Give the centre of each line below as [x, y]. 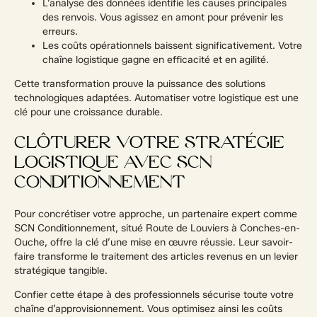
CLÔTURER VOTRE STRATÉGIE [149, 143]
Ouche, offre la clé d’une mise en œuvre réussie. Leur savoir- [154, 242]
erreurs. [60, 31]
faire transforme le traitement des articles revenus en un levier [156, 256]
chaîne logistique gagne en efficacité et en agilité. [156, 59]
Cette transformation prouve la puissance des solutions [140, 83]
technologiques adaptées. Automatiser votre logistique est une [156, 98]
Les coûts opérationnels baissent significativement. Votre [172, 45]
